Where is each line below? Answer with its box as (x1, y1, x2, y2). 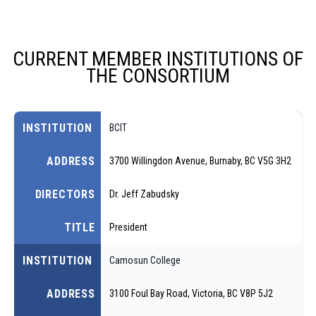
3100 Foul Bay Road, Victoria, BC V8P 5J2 (109, 287, 273, 299)
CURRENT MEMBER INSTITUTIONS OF (13, 47, 303, 71)
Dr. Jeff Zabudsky (109, 188, 179, 200)
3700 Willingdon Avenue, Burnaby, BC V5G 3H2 (109, 154, 291, 166)
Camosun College (109, 254, 181, 266)
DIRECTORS (35, 187, 95, 201)
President (109, 221, 147, 233)
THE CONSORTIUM (86, 63, 230, 87)
